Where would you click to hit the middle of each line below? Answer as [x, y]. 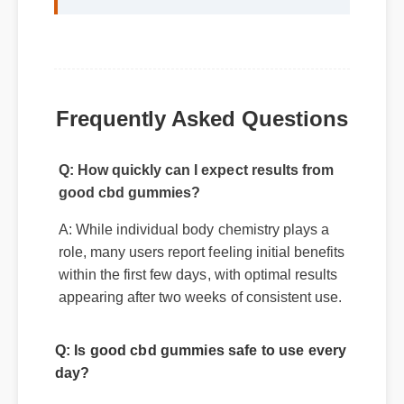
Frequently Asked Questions [202, 116]
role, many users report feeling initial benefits [203, 270]
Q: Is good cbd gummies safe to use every [202, 370]
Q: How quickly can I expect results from [197, 188]
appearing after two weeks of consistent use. [202, 316]
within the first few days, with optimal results [200, 293]
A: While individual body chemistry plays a [195, 247]
